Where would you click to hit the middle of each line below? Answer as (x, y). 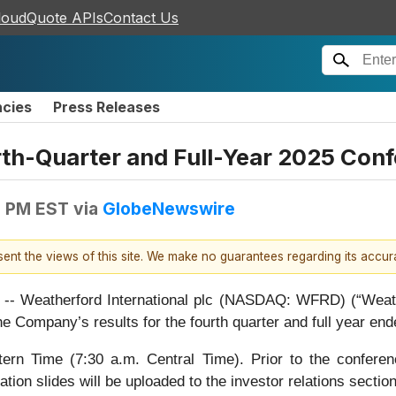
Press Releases (107, 107)
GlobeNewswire (169, 208)
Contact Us (141, 18)
